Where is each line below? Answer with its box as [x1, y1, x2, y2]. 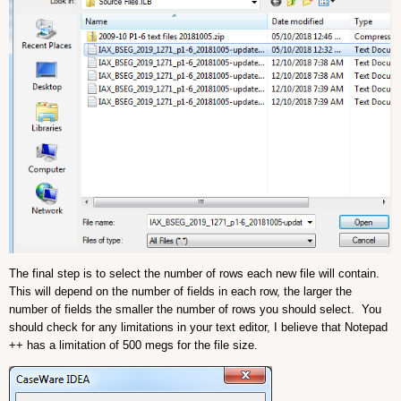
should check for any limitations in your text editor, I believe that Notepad [9, 320, 388, 334]
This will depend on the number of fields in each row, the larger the [9, 284, 352, 298]
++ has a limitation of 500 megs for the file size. [9, 337, 258, 352]
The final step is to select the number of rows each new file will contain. [9, 266, 383, 280]
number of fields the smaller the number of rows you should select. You [9, 302, 381, 316]
